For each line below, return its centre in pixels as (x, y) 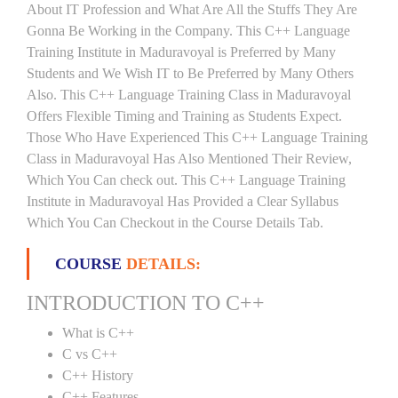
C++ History (98, 375)
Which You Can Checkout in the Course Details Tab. (175, 223)
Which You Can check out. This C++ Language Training (186, 180)
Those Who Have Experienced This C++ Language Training (197, 137)
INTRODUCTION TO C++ (146, 303)
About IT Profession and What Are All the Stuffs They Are (192, 9)
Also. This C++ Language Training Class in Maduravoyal (189, 95)
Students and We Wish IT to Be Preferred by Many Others (190, 73)
